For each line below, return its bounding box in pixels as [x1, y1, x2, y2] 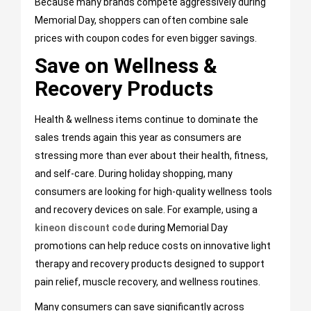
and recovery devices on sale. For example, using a [35, 204, 258, 216]
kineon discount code [35, 222, 135, 234]
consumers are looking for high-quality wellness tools [35, 186, 272, 198]
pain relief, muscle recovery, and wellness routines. [35, 276, 260, 288]
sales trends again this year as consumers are [35, 132, 242, 144]
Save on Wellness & [35, 53, 217, 78]
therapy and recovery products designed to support [35, 258, 264, 270]
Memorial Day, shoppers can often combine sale [35, 15, 249, 26]
